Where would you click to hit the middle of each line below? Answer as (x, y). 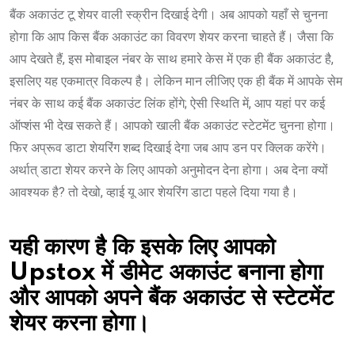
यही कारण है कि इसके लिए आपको (142, 248)
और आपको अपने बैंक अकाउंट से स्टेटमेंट (172, 299)
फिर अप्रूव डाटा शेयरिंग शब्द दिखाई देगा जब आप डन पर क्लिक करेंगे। (168, 148)
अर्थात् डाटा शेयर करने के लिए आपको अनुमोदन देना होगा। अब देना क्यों (169, 170)
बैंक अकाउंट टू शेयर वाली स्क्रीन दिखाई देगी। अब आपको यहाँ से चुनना (169, 15)
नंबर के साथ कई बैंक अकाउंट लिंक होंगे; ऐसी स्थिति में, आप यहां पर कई (167, 104)
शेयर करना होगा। (80, 324)
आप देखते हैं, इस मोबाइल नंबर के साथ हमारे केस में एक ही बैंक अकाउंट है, (172, 59)
